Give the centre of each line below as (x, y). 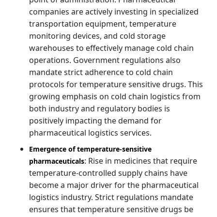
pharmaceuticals (57, 161)
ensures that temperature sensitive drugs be (111, 209)
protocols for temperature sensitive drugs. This (116, 84)
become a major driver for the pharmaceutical (114, 185)
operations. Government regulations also (105, 60)
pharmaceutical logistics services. (90, 132)
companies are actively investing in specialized (114, 11)
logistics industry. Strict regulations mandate (111, 197)
